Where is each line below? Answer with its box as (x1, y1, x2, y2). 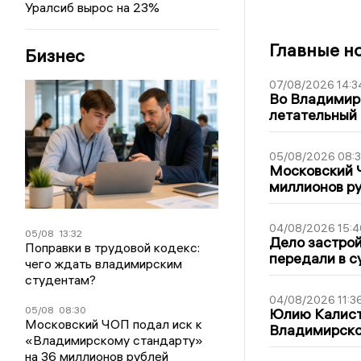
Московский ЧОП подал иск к (25, 316, 203, 332)
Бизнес (25, 44, 85, 67)
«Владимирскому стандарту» (25, 332, 204, 348)
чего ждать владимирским (25, 255, 183, 272)
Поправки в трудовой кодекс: (25, 239, 201, 255)
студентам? (25, 272, 97, 288)
